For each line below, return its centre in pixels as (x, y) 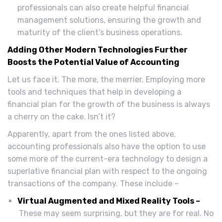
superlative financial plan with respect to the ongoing (107, 171)
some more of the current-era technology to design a (108, 159)
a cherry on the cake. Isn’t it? (61, 117)
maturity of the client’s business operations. (100, 33)
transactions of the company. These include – (93, 184)
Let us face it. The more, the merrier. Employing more (106, 80)
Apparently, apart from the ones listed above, (92, 134)
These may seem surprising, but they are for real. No (116, 214)
